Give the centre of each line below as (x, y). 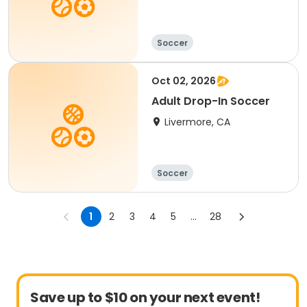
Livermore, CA (197, 122)
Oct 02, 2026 (184, 81)
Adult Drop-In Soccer (211, 101)
